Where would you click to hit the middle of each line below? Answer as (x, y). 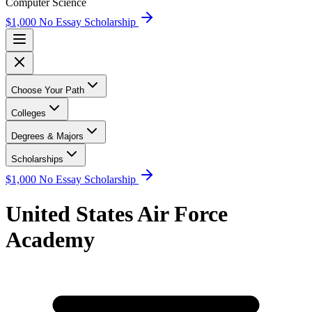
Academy (50, 239)
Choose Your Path (48, 91)
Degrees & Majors (47, 136)
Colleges (29, 114)
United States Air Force (117, 213)
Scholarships (37, 159)
